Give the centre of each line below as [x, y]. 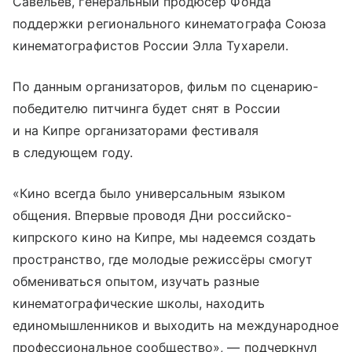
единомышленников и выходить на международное [176, 325]
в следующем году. [73, 152]
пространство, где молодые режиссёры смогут [163, 259]
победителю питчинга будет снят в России [147, 108]
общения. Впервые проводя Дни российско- [152, 215]
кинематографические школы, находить [139, 303]
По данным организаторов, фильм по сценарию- [166, 86]
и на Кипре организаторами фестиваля [136, 130]
